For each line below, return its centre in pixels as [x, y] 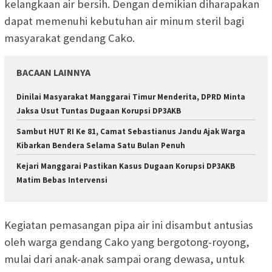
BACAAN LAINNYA [53, 73]
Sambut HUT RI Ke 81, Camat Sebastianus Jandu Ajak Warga [131, 132]
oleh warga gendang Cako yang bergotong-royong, [127, 242]
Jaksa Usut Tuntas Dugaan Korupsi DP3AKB [99, 111]
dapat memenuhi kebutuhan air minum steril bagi [124, 21]
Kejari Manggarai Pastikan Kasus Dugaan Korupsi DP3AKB [126, 166]
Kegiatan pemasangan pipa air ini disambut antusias [129, 225]
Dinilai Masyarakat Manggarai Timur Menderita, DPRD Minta [131, 97]
